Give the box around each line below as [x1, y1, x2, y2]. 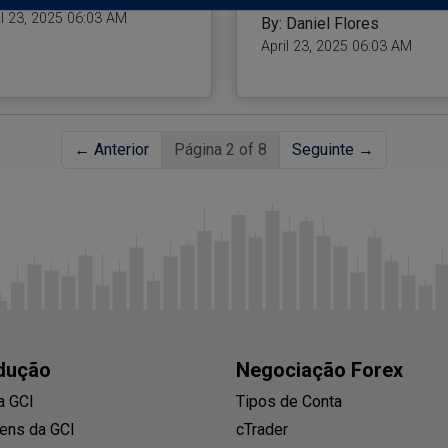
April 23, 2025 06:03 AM [260, 38, 412, 56]
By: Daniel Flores [260, 14, 379, 34]
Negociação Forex [236, 358, 403, 383]
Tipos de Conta [236, 392, 342, 412]
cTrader [236, 420, 288, 440]
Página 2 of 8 [174, 140, 267, 160]
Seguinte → [292, 140, 374, 160]
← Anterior [74, 140, 149, 160]
